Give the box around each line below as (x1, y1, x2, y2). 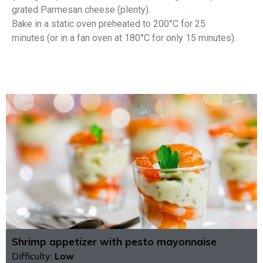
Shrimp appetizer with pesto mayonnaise (12, 234, 217, 248)
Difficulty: (12, 249, 55, 262)
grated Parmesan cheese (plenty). (12, 4, 150, 15)
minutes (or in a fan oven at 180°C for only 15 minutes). (12, 32, 236, 43)
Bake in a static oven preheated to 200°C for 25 (12, 18, 205, 29)
